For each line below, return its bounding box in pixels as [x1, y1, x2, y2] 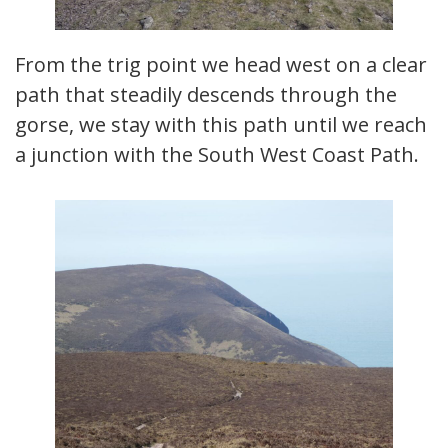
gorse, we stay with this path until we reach [15, 111, 427, 139]
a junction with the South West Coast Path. [15, 141, 419, 169]
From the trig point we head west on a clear [15, 51, 427, 79]
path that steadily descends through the [15, 81, 397, 109]
